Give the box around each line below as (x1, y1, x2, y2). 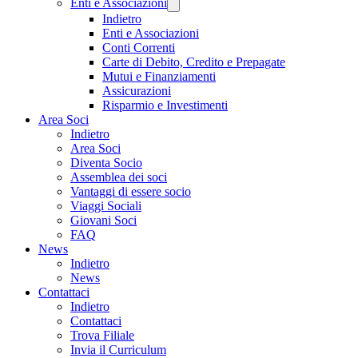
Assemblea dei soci (70, 170, 167, 184)
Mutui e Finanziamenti (102, 70, 216, 83)
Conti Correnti (102, 41, 175, 54)
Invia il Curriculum (70, 343, 166, 356)
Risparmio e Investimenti (102, 98, 228, 112)
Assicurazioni (102, 84, 171, 97)
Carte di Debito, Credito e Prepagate (102, 55, 285, 69)
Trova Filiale (70, 328, 134, 342)
